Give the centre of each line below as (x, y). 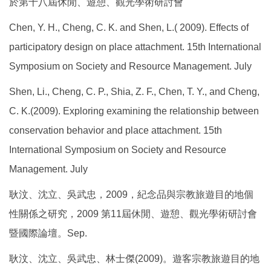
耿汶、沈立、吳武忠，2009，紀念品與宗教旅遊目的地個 (131, 194)
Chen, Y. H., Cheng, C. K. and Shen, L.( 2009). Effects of (129, 28)
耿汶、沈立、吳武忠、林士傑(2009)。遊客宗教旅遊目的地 (134, 259)
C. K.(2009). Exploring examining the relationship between (134, 111)
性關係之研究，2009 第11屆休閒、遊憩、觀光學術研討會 (133, 214)
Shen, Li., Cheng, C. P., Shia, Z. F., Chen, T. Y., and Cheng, (134, 92)
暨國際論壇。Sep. (48, 233)
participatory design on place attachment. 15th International (135, 47)
